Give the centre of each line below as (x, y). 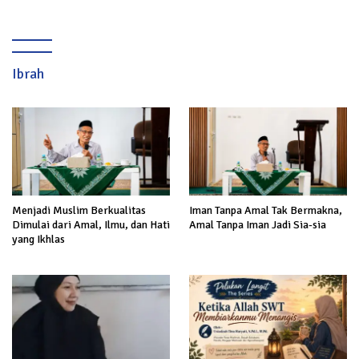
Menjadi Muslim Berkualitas (79, 211)
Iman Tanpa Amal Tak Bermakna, (266, 211)
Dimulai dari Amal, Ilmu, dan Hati (91, 225)
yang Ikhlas (38, 240)
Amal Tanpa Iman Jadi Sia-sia (258, 225)
